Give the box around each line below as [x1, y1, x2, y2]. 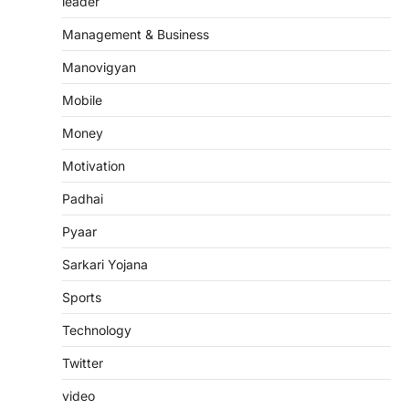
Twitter [62, 354, 103, 371]
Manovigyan [62, 58, 136, 75]
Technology [62, 321, 131, 338]
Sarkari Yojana [62, 256, 148, 272]
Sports [62, 288, 101, 305]
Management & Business [62, 26, 209, 42]
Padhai [62, 190, 103, 206]
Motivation [62, 157, 125, 173]
